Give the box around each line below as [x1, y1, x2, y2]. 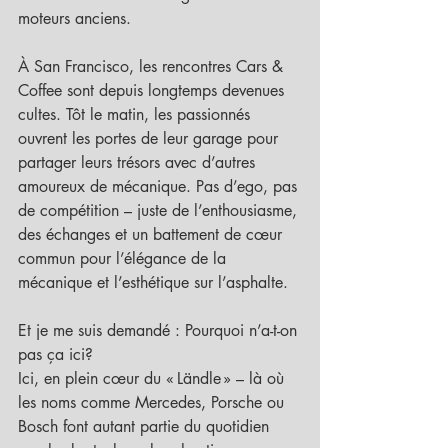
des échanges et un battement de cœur [18, 224, 287, 245]
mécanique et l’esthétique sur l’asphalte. [18, 272, 288, 293]
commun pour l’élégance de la [18, 248, 231, 269]
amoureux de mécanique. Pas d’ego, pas [18, 176, 302, 197]
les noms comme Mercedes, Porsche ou [18, 392, 289, 413]
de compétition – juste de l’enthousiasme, [18, 200, 302, 221]
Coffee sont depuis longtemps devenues [18, 80, 289, 101]
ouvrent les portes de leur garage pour [18, 128, 283, 149]
